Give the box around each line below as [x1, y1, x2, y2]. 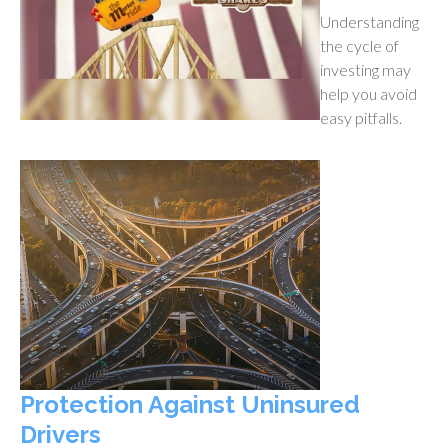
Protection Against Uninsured [20, 390, 360, 419]
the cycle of [320, 36, 399, 55]
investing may [320, 60, 411, 79]
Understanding [320, 12, 419, 31]
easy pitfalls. [320, 108, 402, 127]
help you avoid [320, 84, 417, 103]
